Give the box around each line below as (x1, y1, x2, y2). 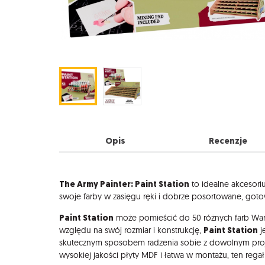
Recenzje (208, 135, 247, 147)
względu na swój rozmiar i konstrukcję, (59, 224, 203, 235)
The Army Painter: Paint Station (59, 178, 189, 190)
